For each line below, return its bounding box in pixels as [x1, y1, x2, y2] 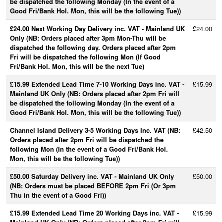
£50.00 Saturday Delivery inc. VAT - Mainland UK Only [10, 171, 174, 181]
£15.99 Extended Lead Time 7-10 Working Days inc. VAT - [10, 79, 184, 89]
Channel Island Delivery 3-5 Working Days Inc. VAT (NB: [10, 125, 180, 135]
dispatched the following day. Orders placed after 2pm [10, 43, 176, 52]
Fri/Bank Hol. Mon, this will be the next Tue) [10, 61, 144, 71]
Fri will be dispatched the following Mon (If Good [10, 52, 161, 61]
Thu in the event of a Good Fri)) [10, 190, 106, 200]
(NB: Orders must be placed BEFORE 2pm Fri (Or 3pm [10, 181, 176, 190]
